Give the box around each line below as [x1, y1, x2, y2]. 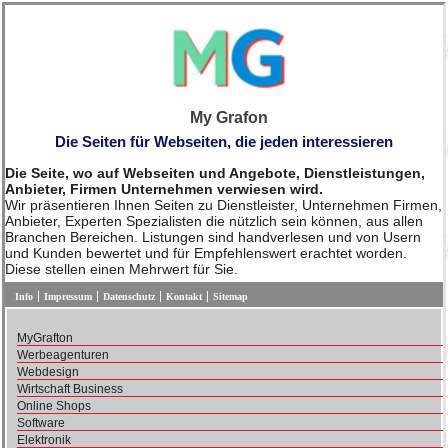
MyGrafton [17, 331, 73, 345]
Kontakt [166, 291, 202, 302]
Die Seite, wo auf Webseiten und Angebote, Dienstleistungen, [5, 165, 425, 181]
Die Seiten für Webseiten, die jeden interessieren [55, 133, 393, 150]
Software [17, 416, 65, 430]
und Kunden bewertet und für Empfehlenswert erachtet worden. [5, 245, 407, 261]
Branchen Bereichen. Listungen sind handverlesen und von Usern [5, 229, 421, 245]
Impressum [44, 291, 92, 302]
